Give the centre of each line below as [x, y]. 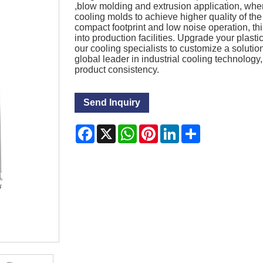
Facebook [116, 129]
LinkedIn [197, 129]
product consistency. [117, 70]
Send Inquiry [112, 103]
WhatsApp [159, 129]
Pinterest [177, 129]
